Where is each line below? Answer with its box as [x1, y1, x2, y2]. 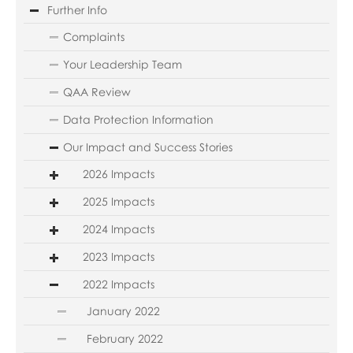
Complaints [62, 29, 124, 43]
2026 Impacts [82, 166, 154, 180]
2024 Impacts [82, 221, 154, 236]
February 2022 [86, 331, 163, 345]
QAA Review [62, 84, 131, 98]
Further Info [46, 2, 107, 17]
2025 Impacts [82, 194, 154, 208]
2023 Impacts [82, 249, 154, 263]
